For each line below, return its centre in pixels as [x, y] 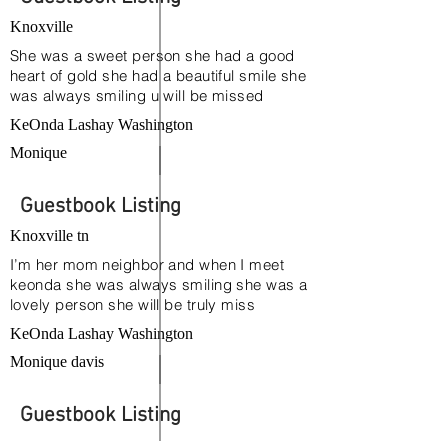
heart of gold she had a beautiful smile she [158, 75]
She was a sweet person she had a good [152, 55]
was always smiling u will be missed [137, 95]
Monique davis [57, 361]
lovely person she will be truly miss [133, 304]
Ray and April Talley [76, 10]
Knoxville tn [49, 235]
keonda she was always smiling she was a [159, 284]
